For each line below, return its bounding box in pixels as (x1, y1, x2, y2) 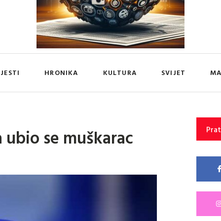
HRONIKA (44, 67, 78, 78)
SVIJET (161, 67, 186, 78)
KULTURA (103, 67, 137, 78)
